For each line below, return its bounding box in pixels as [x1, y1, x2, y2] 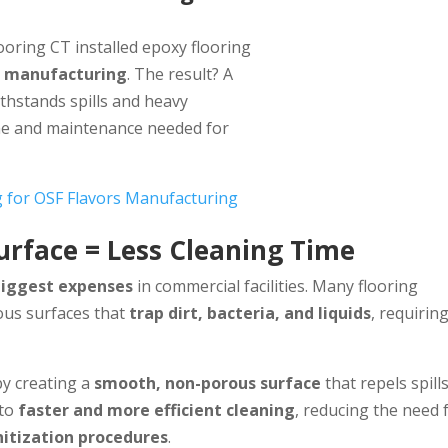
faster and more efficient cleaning [18, 398, 296, 421]
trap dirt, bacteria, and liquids [129, 301, 372, 324]
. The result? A [127, 63, 234, 86]
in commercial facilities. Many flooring [133, 274, 419, 297]
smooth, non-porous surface [94, 371, 322, 394]
